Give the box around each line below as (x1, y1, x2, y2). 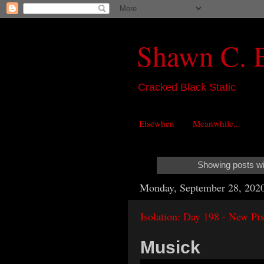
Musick (140, 237, 200, 258)
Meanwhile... (192, 117, 240, 130)
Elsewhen (138, 117, 174, 130)
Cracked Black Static (138, 81, 236, 93)
